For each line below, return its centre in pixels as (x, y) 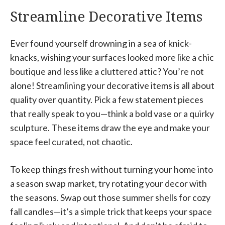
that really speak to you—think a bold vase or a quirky (112, 113)
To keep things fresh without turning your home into (111, 169)
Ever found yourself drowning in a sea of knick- (101, 43)
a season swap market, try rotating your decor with (108, 183)
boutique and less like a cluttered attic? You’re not (107, 71)
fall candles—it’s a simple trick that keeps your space (111, 211)
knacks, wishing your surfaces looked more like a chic (112, 57)
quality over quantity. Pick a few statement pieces (107, 99)
